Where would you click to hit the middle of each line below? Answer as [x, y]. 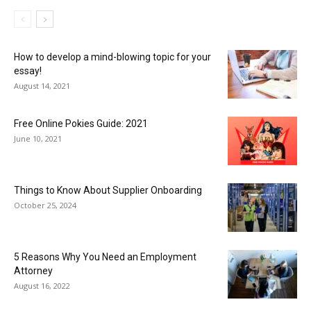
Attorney [33, 270]
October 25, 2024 [45, 205]
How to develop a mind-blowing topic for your [112, 57]
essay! [28, 70]
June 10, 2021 [38, 138]
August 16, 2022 [42, 285]
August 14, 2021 [42, 85]
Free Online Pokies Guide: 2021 [81, 123]
